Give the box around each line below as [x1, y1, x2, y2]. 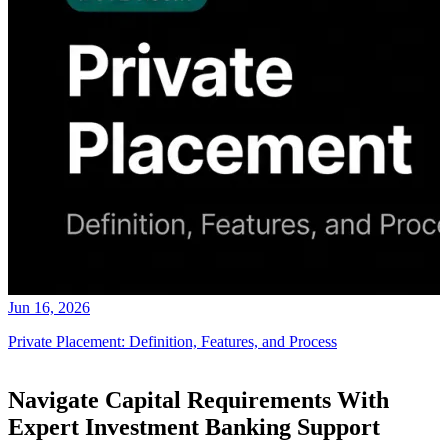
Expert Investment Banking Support [8, 413, 380, 440]
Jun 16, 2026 [8, 299, 90, 317]
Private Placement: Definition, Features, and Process [8, 333, 337, 351]
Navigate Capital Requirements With [8, 386, 389, 413]
